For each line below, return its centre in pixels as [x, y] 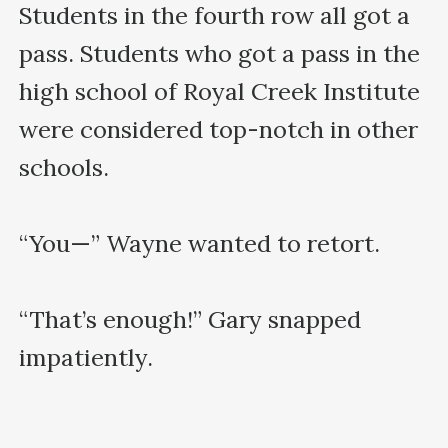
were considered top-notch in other [219, 129]
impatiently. [89, 357]
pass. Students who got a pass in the [220, 53]
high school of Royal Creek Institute [220, 91]
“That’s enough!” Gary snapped [190, 319]
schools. [64, 167]
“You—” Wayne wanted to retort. [200, 243]
